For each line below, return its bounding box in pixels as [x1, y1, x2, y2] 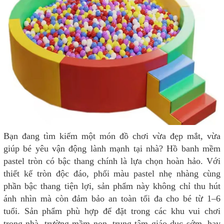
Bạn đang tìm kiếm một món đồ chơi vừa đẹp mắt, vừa [3, 130, 220, 141]
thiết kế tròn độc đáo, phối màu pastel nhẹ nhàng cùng [3, 168, 220, 178]
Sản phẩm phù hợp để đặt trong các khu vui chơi [24, 205, 221, 216]
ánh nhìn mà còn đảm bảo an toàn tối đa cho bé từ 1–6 [3, 193, 220, 203]
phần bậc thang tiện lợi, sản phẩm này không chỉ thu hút [3, 180, 220, 191]
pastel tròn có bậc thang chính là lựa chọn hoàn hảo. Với [3, 155, 220, 166]
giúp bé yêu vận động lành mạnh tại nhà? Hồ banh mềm [3, 143, 220, 153]
